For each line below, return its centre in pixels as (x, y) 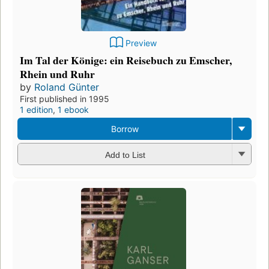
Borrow (125, 129)
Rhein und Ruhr (57, 74)
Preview (141, 43)
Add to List (125, 155)
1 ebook (73, 110)
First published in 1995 (65, 99)
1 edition (36, 110)
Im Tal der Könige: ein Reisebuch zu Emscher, (126, 60)
